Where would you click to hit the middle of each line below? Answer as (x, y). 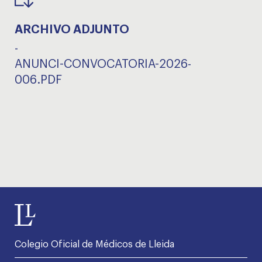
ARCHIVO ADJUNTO (72, 30)
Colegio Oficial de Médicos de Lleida (94, 245)
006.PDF (38, 80)
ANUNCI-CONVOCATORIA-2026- (103, 65)
